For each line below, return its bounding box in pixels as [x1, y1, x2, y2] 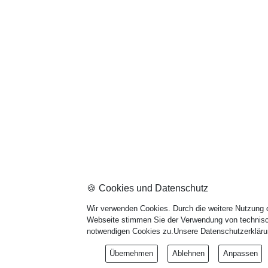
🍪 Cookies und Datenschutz [87, 182, 209, 193]
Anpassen [223, 249, 258, 258]
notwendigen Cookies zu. [87, 226, 174, 236]
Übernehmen [109, 249, 154, 258]
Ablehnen [172, 249, 205, 258]
